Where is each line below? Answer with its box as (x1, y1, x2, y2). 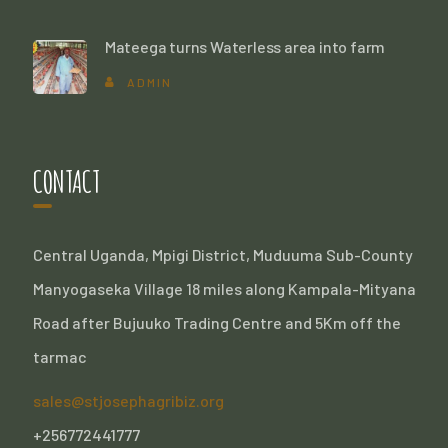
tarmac (32, 347, 87, 367)
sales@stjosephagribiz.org (32, 391, 224, 411)
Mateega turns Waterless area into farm (104, 37, 386, 57)
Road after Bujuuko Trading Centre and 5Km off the (32, 313, 401, 333)
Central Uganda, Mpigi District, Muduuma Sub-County (32, 245, 413, 265)
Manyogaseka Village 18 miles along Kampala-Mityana (32, 279, 416, 299)
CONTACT (32, 163, 100, 201)
